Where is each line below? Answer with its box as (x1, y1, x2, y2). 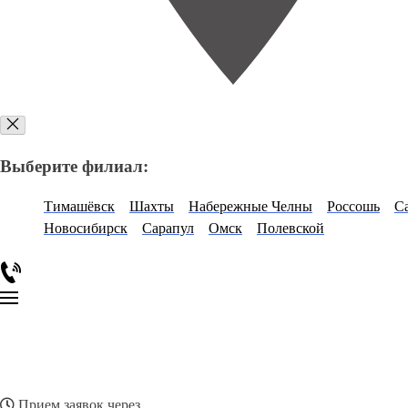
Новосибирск (44, 220, 127, 237)
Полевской (257, 220, 324, 237)
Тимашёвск (44, 199, 115, 215)
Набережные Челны (189, 199, 312, 215)
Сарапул (142, 220, 194, 237)
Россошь (327, 199, 380, 215)
